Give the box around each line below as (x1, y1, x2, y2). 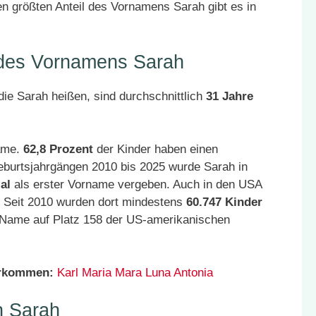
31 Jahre (206, 90, 253, 103)
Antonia (174, 266, 213, 279)
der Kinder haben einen (93, 142, 218, 156)
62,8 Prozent (23, 142, 93, 156)
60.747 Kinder (186, 195, 262, 209)
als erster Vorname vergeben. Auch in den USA (11, 178, 262, 191)
